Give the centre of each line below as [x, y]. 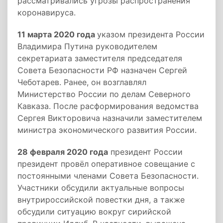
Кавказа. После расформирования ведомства [108, 106]
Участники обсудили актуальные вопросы [101, 188]
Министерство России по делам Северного [104, 94]
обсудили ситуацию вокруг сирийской [94, 212]
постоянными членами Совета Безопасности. [108, 176]
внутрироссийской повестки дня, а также [101, 200]
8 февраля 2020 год [63, 152]
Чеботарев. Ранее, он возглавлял [82, 82]
